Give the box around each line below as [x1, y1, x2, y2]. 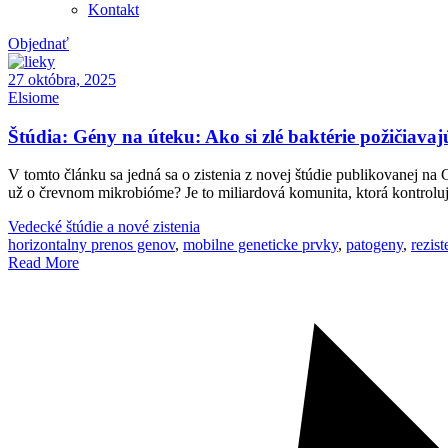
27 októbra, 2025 [8, 71, 116, 88]
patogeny [346, 236, 403, 254]
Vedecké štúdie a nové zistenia [8, 218, 200, 236]
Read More [8, 254, 79, 272]
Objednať [8, 35, 69, 52]
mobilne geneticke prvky [183, 236, 338, 254]
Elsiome [8, 89, 59, 106]
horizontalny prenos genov [8, 236, 175, 254]
